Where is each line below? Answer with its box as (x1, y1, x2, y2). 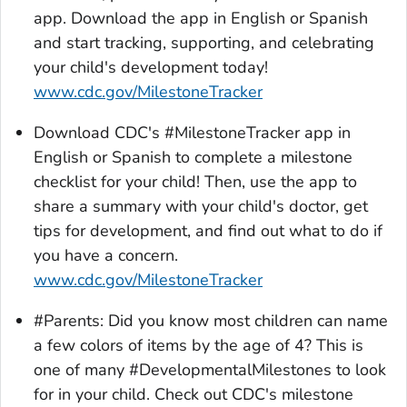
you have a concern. (34, 244, 178, 267)
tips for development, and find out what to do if (34, 220, 382, 243)
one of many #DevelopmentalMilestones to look (34, 359, 386, 382)
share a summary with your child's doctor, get (34, 195, 368, 218)
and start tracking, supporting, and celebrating (34, 32, 374, 55)
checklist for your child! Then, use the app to (34, 171, 357, 194)
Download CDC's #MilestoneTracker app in (34, 122, 351, 144)
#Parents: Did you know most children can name (34, 310, 388, 333)
